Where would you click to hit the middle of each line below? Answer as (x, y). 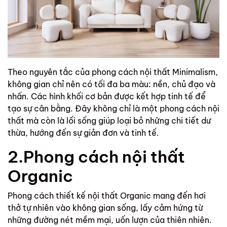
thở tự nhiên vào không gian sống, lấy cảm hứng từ (105, 208)
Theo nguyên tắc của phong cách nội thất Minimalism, (113, 72)
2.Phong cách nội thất (96, 157)
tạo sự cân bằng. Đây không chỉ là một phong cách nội (113, 109)
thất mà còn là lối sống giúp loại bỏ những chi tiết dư (109, 121)
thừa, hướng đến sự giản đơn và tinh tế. (84, 133)
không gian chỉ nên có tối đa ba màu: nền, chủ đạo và (111, 84)
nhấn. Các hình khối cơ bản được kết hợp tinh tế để (107, 97)
